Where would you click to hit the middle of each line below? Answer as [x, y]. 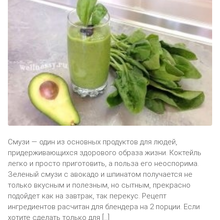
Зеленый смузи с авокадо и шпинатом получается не [100, 174]
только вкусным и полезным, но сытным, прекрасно [99, 185]
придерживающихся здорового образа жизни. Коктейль [105, 152]
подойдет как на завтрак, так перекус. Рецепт [87, 196]
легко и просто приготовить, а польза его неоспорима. [103, 163]
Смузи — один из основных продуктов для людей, [93, 142]
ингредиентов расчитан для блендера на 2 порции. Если [104, 206]
